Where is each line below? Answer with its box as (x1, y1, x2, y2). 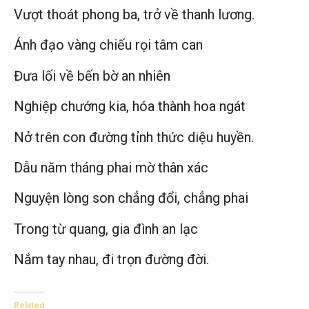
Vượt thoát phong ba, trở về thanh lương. (14, 6, 255, 23)
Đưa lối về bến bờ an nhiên (14, 67, 170, 84)
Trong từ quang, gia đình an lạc (14, 220, 198, 237)
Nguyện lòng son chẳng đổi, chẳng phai (14, 190, 248, 207)
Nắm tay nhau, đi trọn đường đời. (14, 251, 209, 268)
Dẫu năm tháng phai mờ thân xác (14, 159, 208, 177)
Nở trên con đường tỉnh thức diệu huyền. (14, 128, 254, 146)
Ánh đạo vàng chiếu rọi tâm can (14, 37, 203, 54)
